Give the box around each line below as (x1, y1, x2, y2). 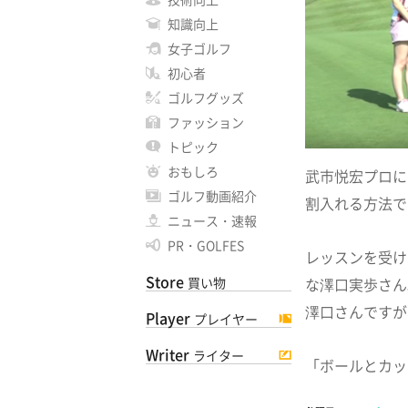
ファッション (168, 113, 244, 131)
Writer (146, 343, 189, 365)
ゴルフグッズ (168, 88, 244, 107)
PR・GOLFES (168, 236, 244, 254)
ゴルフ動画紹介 (168, 187, 257, 205)
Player (146, 307, 190, 329)
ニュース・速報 (168, 211, 257, 229)
